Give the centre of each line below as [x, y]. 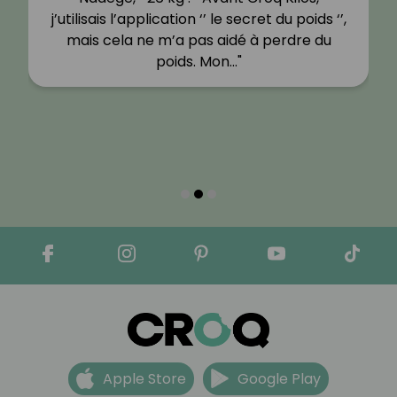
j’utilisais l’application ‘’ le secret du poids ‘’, [198, 19]
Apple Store [144, 378]
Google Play [279, 378]
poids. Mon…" [198, 62]
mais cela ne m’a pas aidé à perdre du [198, 41]
